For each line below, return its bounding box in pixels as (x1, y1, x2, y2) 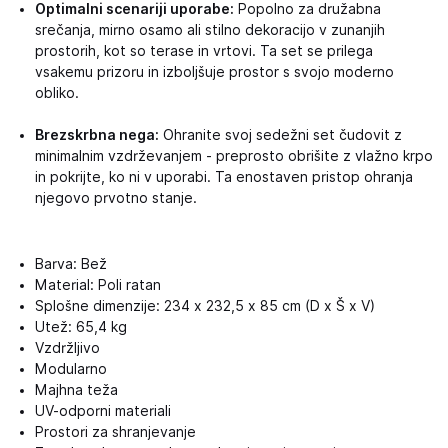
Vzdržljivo (35, 340, 100, 356)
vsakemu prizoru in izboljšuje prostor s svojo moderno (35, 64, 394, 80)
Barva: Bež (35, 256, 107, 272)
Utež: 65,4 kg (35, 319, 127, 335)
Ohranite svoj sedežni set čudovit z (159, 127, 402, 143)
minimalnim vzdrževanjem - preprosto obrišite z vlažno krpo (35, 148, 433, 164)
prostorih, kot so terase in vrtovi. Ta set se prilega (35, 43, 373, 59)
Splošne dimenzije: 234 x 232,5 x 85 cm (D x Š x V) (35, 298, 375, 314)
